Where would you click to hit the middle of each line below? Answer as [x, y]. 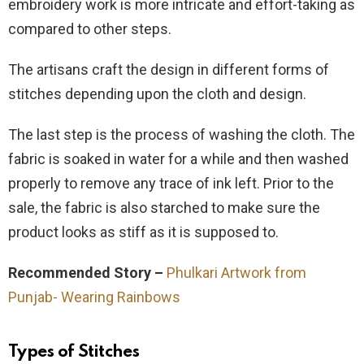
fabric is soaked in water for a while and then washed [178, 158]
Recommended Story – [86, 272]
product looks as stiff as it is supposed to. [143, 232]
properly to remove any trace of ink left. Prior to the [171, 183]
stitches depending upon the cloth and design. [157, 93]
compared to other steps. [90, 28]
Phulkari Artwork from [236, 272]
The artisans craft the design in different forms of [169, 69]
